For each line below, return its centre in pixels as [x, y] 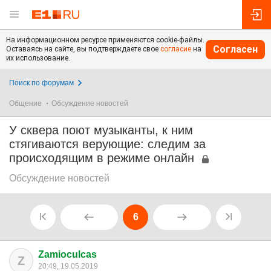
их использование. [38, 58]
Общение [25, 103]
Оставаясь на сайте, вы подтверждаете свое [83, 49]
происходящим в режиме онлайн [102, 158]
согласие [176, 49]
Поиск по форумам [41, 83]
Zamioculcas [67, 254]
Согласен [235, 49]
